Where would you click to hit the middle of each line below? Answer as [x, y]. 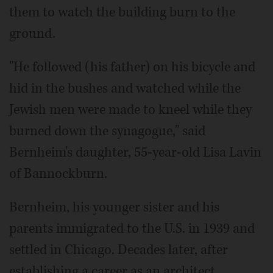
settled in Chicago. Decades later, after [119, 250]
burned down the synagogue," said [107, 131]
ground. [32, 34]
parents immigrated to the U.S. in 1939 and [132, 229]
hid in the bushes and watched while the [125, 89]
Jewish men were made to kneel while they [130, 110]
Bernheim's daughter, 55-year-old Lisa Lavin [135, 153]
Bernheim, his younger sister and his [114, 207]
